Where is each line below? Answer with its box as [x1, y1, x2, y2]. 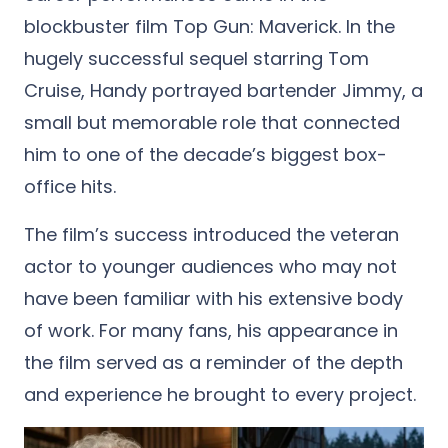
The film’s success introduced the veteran [24, 221, 399, 247]
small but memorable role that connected [24, 109, 400, 135]
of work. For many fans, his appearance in [24, 317, 398, 343]
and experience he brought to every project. [24, 381, 416, 407]
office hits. [24, 173, 116, 199]
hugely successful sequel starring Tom [24, 45, 369, 71]
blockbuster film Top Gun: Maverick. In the [24, 13, 395, 39]
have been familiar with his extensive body [24, 285, 403, 311]
